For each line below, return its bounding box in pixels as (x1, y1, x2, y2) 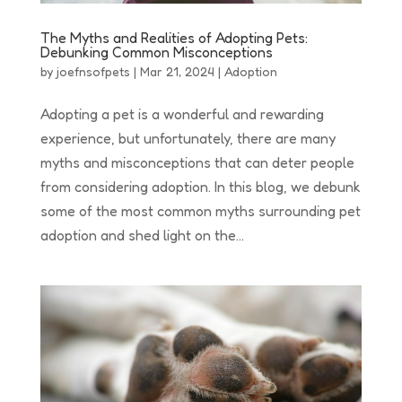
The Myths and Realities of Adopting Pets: (39, 28, 308, 47)
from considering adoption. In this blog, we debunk (39, 177, 361, 196)
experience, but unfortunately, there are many (39, 128, 336, 147)
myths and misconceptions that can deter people (39, 153, 354, 171)
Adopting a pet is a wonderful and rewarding (39, 104, 324, 123)
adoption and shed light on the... (39, 225, 244, 244)
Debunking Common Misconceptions (39, 42, 273, 61)
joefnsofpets (56, 63, 130, 79)
